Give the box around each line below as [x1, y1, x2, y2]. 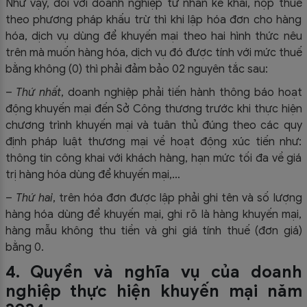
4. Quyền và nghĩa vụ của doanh [5, 261, 302, 282]
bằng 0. [5, 240, 44, 254]
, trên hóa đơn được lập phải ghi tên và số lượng [52, 191, 302, 205]
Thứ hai [15, 191, 53, 205]
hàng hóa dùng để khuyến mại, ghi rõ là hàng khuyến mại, [5, 207, 302, 221]
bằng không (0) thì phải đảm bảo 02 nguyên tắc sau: [5, 62, 268, 76]
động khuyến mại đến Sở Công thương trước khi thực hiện [5, 101, 302, 116]
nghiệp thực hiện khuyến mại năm [5, 280, 302, 302]
